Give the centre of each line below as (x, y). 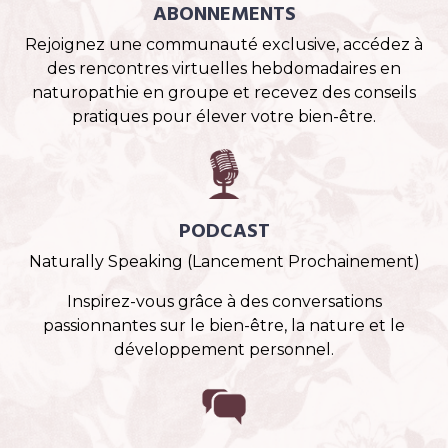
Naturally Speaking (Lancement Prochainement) (224, 261)
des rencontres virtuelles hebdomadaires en (224, 68)
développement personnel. (224, 349)
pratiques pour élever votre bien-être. (224, 116)
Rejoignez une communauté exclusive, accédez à (224, 44)
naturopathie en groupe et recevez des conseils (224, 92)
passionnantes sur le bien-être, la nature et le (224, 325)
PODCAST (224, 231)
